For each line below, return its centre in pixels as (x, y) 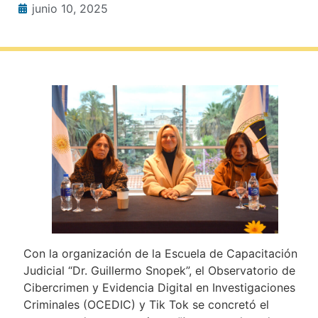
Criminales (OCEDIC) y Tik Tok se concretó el (146, 305)
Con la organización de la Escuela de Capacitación (160, 254)
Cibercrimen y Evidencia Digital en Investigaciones (159, 288)
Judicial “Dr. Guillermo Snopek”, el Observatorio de (159, 271)
